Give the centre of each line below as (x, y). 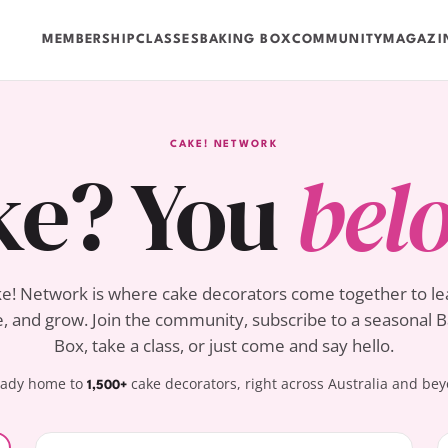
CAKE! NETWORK (224, 144)
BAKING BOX (245, 39)
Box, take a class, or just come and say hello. (224, 345)
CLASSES (167, 39)
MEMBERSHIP (88, 39)
